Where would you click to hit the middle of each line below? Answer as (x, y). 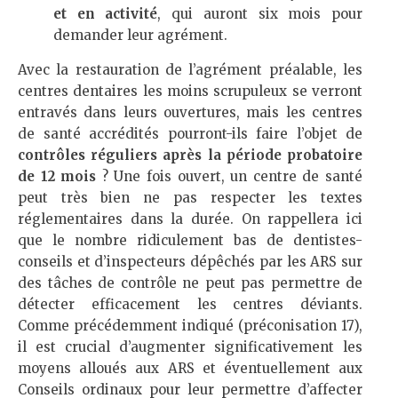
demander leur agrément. (140, 35)
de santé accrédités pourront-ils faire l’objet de (190, 134)
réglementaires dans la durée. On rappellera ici (190, 219)
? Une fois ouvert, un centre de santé (232, 176)
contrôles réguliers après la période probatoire (190, 155)
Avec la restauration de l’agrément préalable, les (190, 70)
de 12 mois (60, 176)
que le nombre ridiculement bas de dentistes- (190, 240)
